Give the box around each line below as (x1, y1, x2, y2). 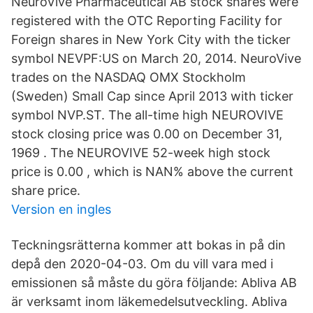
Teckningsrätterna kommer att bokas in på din (11, 238, 286, 252)
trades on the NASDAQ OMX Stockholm (11, 70, 246, 85)
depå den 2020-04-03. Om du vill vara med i (11, 256, 273, 271)
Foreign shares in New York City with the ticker (11, 32, 291, 47)
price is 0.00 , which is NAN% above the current (11, 164, 293, 179)
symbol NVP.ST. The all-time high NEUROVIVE (11, 108, 284, 122)
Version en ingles (11, 202, 111, 217)
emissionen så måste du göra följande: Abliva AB (11, 275, 297, 290)
